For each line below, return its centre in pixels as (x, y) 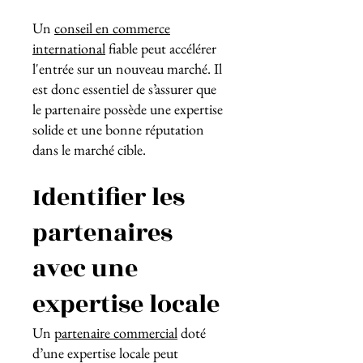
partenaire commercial (116, 333)
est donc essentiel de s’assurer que (124, 89)
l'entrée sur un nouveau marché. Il (127, 68)
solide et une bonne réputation (118, 129)
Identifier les (109, 198)
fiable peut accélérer (161, 48)
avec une (85, 269)
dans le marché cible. (91, 149)
